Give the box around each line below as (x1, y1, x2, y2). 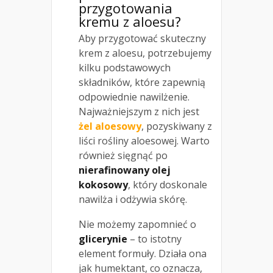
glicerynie (79, 232, 127, 246)
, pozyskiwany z (141, 119, 212, 133)
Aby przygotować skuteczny (79, 31, 206, 45)
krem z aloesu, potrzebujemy (79, 46, 211, 60)
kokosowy (79, 177, 128, 191)
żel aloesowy (79, 119, 141, 133)
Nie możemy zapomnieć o (79, 217, 196, 231)
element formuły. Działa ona (79, 246, 207, 260)
